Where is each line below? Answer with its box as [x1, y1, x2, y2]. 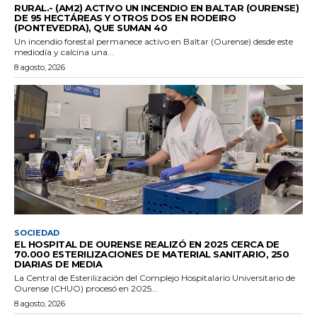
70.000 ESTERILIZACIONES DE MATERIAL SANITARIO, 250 [14, 248, 289, 260]
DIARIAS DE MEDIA [14, 258, 102, 270]
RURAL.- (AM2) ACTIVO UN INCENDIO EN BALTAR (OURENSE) [14, 1, 299, 13]
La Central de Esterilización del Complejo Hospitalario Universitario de [14, 272, 295, 284]
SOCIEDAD [14, 228, 59, 238]
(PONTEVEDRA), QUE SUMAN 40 [14, 21, 167, 33]
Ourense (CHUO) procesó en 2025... [14, 283, 158, 294]
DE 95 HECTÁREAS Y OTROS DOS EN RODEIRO [14, 11, 236, 23]
